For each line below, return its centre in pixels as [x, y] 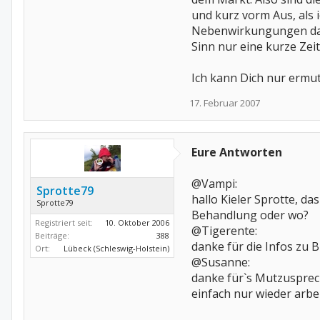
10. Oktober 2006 [137, 222]
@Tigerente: [224, 231]
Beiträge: [52, 235]
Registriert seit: [64, 222]
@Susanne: [221, 262]
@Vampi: [214, 184]
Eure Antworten [237, 152]
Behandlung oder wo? [250, 215]
